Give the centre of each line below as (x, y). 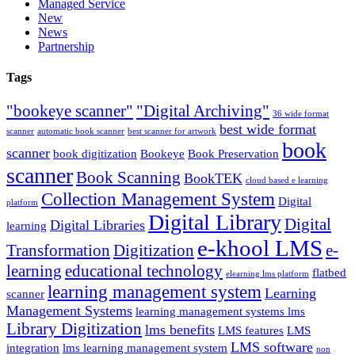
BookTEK (213, 179)
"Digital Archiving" (203, 111)
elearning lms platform (267, 274)
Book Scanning (128, 178)
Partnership (66, 46)
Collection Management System (158, 199)
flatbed (329, 273)
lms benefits (180, 330)
